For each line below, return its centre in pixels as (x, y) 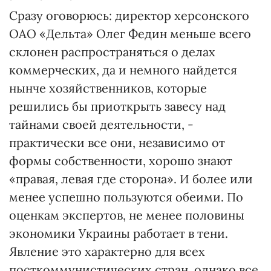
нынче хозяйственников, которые (108, 88)
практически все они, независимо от (117, 142)
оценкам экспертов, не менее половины (127, 215)
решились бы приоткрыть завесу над (117, 106)
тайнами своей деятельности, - (101, 124)
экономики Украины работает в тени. (119, 233)
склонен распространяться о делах (112, 52)
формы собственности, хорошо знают (121, 161)
